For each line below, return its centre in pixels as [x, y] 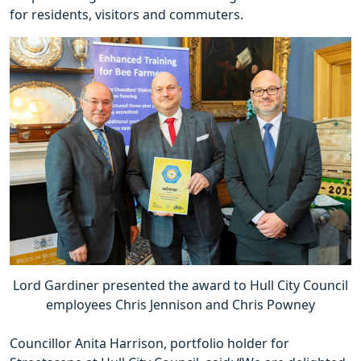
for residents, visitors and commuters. [127, 14]
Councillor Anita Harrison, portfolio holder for [149, 343]
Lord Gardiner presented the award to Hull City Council [180, 285]
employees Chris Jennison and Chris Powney [180, 304]
